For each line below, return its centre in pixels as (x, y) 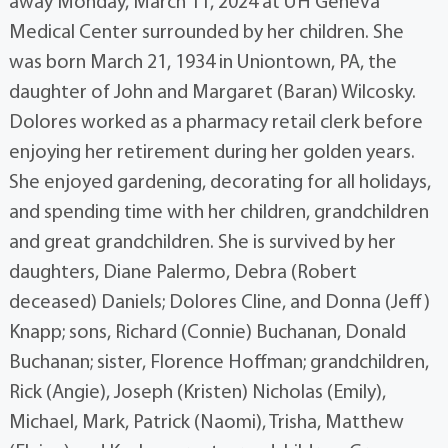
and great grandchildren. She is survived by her (202, 243)
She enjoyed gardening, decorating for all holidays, (219, 183)
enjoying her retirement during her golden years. (211, 153)
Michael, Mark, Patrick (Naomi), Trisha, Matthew (206, 423)
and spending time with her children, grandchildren (218, 213)
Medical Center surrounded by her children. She (206, 33)
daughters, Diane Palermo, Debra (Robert (182, 273)
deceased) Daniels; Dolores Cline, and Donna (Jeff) (219, 303)
